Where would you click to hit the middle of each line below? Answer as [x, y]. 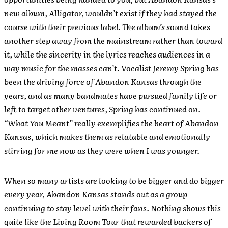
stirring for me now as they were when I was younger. [102, 150]
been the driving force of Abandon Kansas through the [103, 81]
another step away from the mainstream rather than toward [113, 40]
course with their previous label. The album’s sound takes [107, 26]
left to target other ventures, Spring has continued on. [102, 109]
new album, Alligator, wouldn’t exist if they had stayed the [110, 13]
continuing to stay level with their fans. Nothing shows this [112, 208]
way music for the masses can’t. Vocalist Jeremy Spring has [111, 68]
